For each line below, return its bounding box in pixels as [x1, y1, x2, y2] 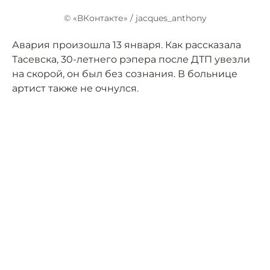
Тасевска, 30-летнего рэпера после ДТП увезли [12, 54, 250, 66]
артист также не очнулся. [12, 83, 139, 95]
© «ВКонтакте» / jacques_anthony [63, 13, 207, 24]
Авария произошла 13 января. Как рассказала [12, 39, 241, 51]
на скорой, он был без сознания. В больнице [12, 68, 237, 80]
